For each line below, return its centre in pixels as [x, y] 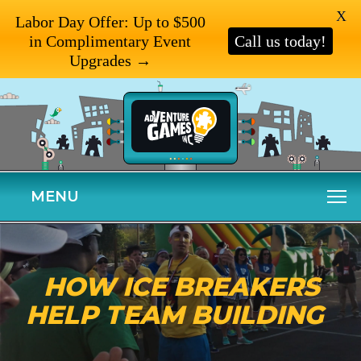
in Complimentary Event [110, 41]
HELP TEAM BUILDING [177, 315]
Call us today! [280, 41]
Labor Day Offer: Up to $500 [110, 22]
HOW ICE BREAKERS [184, 286]
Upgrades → [110, 60]
